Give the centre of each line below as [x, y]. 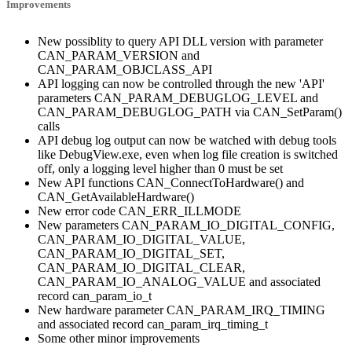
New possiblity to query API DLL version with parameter [180, 41]
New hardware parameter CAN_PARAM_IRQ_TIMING [181, 310]
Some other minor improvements [119, 338]
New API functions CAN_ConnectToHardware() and [171, 182]
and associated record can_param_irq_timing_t [153, 324]
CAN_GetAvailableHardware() [116, 196]
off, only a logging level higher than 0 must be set [160, 168]
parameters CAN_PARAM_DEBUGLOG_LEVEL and [178, 97]
